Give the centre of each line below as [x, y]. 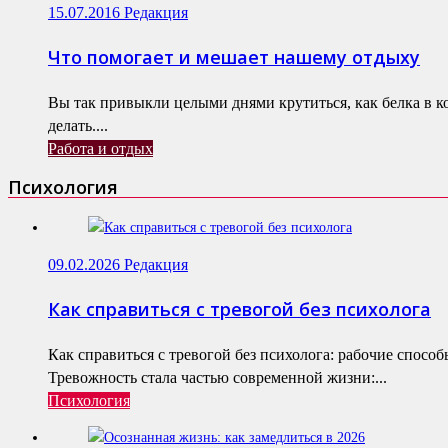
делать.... [78, 125]
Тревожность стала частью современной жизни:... [217, 377]
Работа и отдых [100, 148]
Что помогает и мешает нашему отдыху [234, 56]
